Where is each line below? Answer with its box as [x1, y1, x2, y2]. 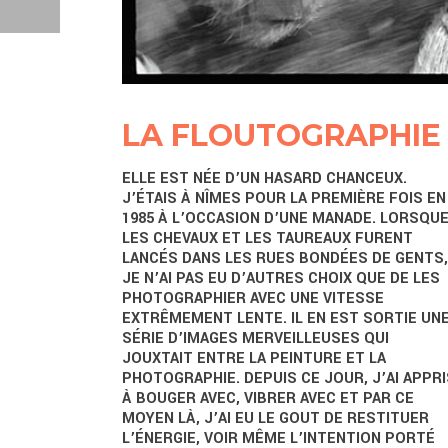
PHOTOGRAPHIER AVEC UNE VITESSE [122, 288, 384, 310]
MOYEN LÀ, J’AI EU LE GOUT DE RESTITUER [122, 408, 429, 430]
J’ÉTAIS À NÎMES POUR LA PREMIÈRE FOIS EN [122, 188, 446, 210]
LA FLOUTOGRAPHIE [122, 117, 441, 155]
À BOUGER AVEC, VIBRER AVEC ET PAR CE [122, 388, 414, 410]
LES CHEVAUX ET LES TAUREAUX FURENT [122, 228, 413, 250]
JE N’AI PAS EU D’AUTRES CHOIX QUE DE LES [122, 268, 440, 290]
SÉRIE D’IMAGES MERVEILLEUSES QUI [122, 328, 389, 350]
